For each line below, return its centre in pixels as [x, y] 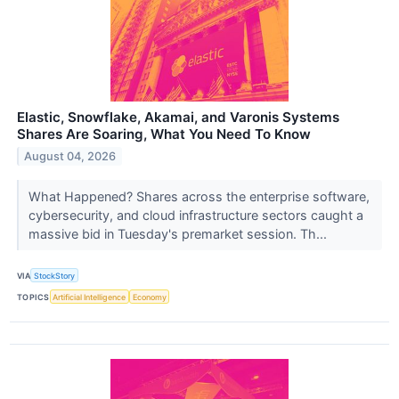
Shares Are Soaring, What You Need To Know [164, 134]
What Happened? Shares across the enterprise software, [199, 196]
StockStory [55, 275]
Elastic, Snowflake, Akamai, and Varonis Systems [178, 117]
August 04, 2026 [70, 156]
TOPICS [33, 297]
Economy [149, 297]
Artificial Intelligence [90, 297]
